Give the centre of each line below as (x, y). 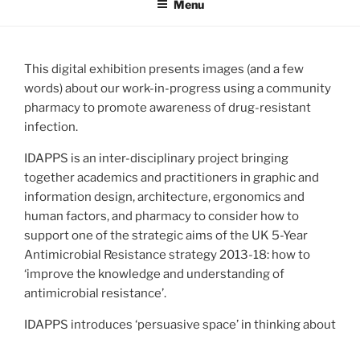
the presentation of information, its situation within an (177, 344)
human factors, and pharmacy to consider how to (162, 217)
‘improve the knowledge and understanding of (154, 274)
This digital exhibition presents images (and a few (164, 70)
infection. (51, 127)
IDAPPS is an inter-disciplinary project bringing (156, 159)
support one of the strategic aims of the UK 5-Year (166, 236)
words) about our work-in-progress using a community (178, 89)
